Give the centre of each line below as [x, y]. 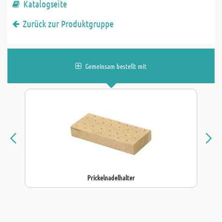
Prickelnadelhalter [111, 177]
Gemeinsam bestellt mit [116, 66]
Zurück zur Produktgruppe [68, 24]
